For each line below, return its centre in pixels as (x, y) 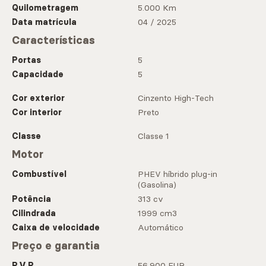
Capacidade (38, 75)
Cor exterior (38, 98)
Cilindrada (34, 213)
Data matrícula (44, 22)
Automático (161, 228)
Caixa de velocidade (56, 228)
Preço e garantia (56, 246)
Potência (31, 199)
